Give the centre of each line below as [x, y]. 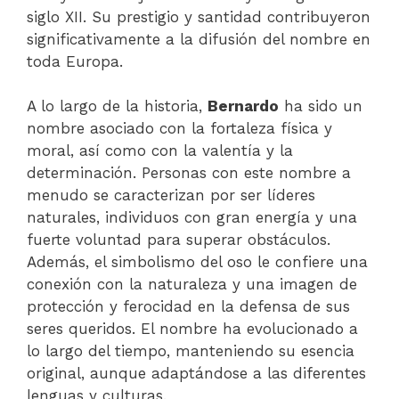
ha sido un [321, 106]
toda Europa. [75, 61]
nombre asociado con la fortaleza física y [179, 128]
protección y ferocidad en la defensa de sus [188, 306]
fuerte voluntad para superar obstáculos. [179, 240]
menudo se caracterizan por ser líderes [171, 195]
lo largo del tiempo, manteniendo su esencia [191, 351]
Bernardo [243, 106]
